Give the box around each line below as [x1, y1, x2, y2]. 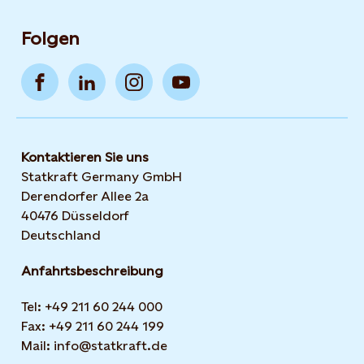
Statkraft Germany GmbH [21, 169, 182, 184]
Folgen [21, 28, 80, 49]
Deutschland [21, 227, 101, 243]
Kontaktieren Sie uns [21, 149, 149, 165]
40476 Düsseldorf [21, 208, 129, 223]
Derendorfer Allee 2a [21, 188, 149, 204]
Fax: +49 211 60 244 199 [21, 318, 164, 334]
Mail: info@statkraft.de [21, 338, 167, 353]
